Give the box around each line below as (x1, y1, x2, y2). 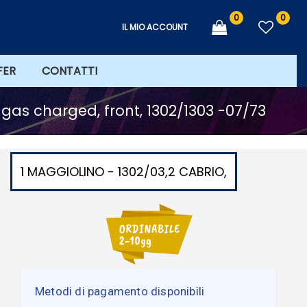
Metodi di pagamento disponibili (35, 284, 205, 298)
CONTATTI (42, 62, 97, 79)
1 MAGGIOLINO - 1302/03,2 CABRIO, (21, 162, 227, 180)
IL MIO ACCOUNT (122, 21, 188, 34)
